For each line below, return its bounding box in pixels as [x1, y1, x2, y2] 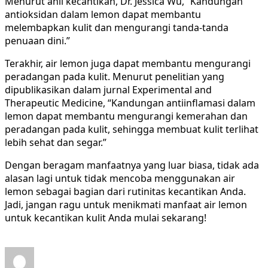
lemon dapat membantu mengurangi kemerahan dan [5, 109, 248, 123]
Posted [57, 246, 82, 257]
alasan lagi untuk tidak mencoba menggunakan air [5, 171, 235, 185]
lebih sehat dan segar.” [5, 135, 106, 149]
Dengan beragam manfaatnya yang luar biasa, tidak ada [5, 158, 259, 172]
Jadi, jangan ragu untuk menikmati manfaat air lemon [5, 197, 247, 211]
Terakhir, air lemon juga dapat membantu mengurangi [5, 56, 251, 70]
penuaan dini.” [5, 33, 70, 47]
